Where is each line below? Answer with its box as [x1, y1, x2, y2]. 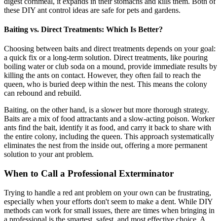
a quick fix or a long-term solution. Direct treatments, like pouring [4, 53, 208, 62]
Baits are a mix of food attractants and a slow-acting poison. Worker [4, 114, 215, 123]
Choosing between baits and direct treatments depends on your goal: [4, 44, 216, 53]
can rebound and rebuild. [4, 89, 81, 98]
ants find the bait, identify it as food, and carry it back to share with [4, 123, 211, 132]
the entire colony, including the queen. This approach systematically [4, 132, 214, 141]
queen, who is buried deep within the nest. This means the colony [4, 80, 207, 89]
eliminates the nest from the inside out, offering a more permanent [4, 141, 207, 150]
